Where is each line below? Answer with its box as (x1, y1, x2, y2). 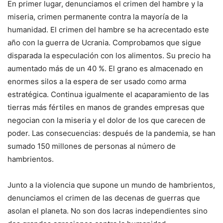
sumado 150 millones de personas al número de (7, 141, 176, 151)
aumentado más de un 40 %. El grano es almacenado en (7, 63, 203, 73)
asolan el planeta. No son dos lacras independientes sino (7, 206, 208, 216)
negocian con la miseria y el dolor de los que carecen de (7, 115, 206, 125)
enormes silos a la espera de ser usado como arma (7, 76, 186, 86)
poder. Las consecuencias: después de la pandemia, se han (7, 128, 216, 138)
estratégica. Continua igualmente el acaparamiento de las (7, 89, 209, 99)
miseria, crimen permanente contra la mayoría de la (7, 11, 188, 21)
